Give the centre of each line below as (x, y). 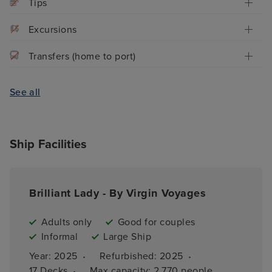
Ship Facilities (49, 145)
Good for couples (156, 223)
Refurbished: (129, 257)
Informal (59, 237)
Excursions (53, 29)
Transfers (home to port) (82, 56)
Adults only (66, 223)
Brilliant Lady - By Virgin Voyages (118, 193)
